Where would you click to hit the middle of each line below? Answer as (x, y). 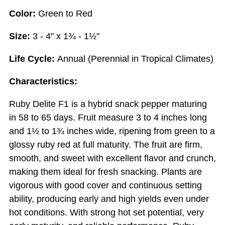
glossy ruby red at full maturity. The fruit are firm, (106, 145)
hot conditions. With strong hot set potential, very (106, 213)
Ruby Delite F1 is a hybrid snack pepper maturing (108, 104)
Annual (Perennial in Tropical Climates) (135, 59)
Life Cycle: (33, 59)
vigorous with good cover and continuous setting (105, 186)
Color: (22, 14)
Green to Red (64, 14)
